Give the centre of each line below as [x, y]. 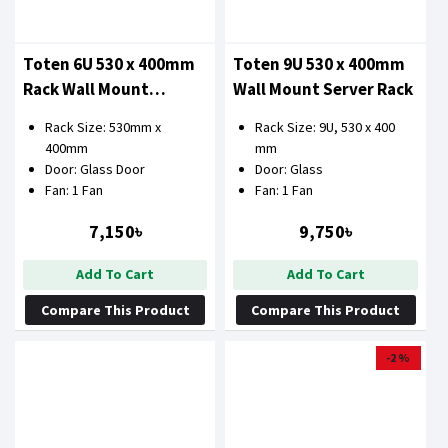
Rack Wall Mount [86, 89]
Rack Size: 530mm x [103, 127]
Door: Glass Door [95, 169]
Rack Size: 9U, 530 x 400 [325, 127]
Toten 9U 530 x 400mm [319, 64]
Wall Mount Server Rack [323, 89]
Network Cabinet [88, 114]
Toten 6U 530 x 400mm [109, 64]
